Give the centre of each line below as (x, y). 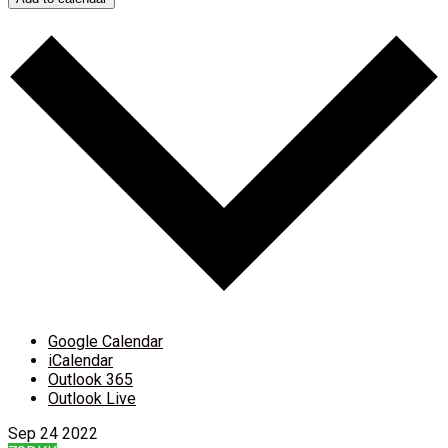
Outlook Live (92, 398)
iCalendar (80, 360)
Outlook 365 (90, 379)
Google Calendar (105, 341)
